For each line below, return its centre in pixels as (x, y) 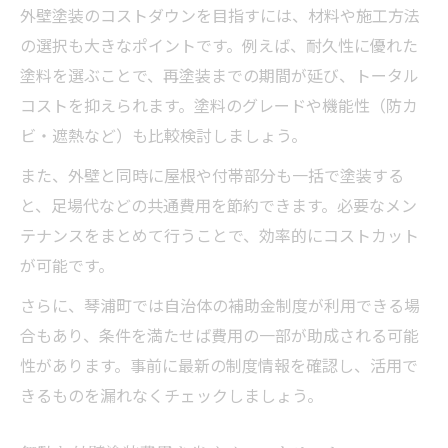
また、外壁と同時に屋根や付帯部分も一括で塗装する (212, 174)
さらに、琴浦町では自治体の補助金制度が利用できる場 (220, 304)
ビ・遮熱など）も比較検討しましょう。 (163, 134)
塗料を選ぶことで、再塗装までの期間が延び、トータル (219, 74)
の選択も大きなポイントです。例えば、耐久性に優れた (219, 44)
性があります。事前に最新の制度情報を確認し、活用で (219, 364)
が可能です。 (67, 264)
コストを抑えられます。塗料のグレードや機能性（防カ (219, 104)
